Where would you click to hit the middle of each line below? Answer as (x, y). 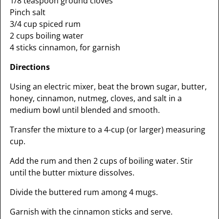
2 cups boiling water (46, 36)
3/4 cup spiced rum (45, 24)
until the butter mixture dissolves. (72, 173)
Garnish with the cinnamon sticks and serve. (91, 212)
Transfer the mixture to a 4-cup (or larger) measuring (107, 130)
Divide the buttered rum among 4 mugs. (84, 192)
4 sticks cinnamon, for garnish (65, 47)
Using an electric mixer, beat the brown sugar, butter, (108, 87)
